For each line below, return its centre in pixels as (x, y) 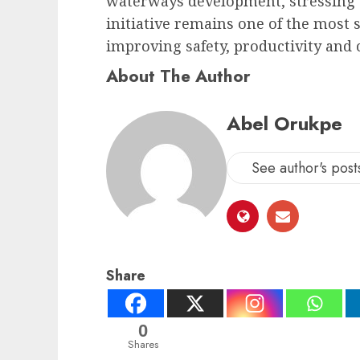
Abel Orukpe (284, 123)
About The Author (178, 76)
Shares (143, 344)
